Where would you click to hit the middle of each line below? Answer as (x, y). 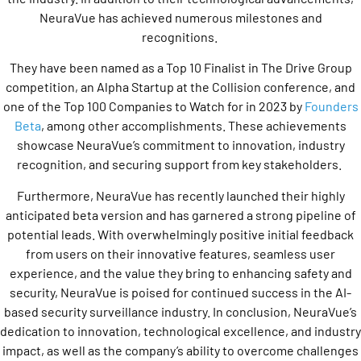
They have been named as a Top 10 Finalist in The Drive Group (180, 68)
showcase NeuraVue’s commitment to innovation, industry (180, 145)
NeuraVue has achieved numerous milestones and (180, 17)
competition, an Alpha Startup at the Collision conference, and (180, 87)
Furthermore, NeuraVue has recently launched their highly (180, 195)
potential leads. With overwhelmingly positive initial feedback (180, 234)
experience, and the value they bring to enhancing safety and (180, 272)
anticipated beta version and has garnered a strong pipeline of (180, 214)
